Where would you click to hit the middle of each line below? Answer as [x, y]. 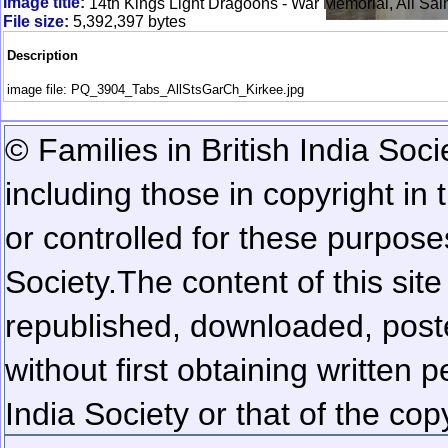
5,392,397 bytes [129, 22]
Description [42, 55]
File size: [36, 22]
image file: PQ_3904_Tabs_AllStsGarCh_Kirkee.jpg [155, 90]
